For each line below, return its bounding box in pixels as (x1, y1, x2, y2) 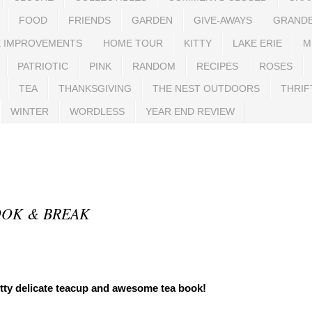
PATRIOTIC (17, 60, 68, 72)
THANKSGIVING (58, 83, 132, 95)
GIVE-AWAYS (194, 14, 252, 26)
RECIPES (196, 60, 238, 72)
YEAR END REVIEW (146, 106, 235, 118)
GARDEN (132, 14, 173, 26)
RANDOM (132, 60, 175, 72)
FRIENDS (68, 14, 111, 26)
